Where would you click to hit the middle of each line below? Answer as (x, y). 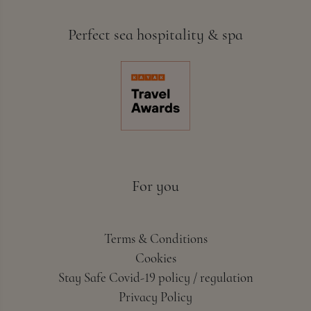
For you (155, 186)
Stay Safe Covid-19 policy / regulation (155, 278)
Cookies (155, 259)
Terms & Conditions (155, 239)
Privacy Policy (155, 297)
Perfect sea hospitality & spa (155, 35)
